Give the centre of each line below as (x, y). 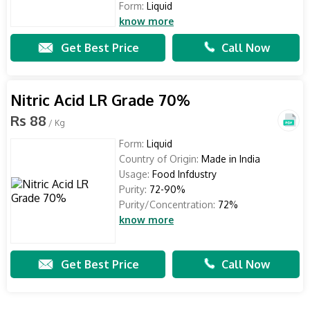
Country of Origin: (159, 159)
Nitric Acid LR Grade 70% (100, 100)
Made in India (229, 159)
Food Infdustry (183, 174)
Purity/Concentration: (167, 204)
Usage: (134, 174)
